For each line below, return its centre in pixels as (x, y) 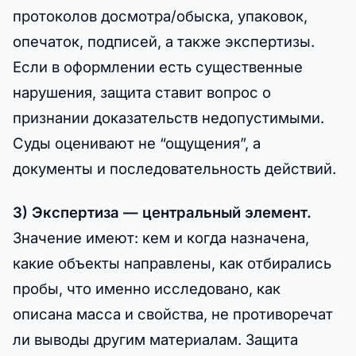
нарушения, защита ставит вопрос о (142, 93)
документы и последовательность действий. (174, 169)
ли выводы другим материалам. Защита (155, 340)
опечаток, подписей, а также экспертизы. (164, 42)
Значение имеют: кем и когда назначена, (161, 238)
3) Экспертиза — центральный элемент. (162, 213)
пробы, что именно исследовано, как (147, 289)
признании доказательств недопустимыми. (168, 118)
